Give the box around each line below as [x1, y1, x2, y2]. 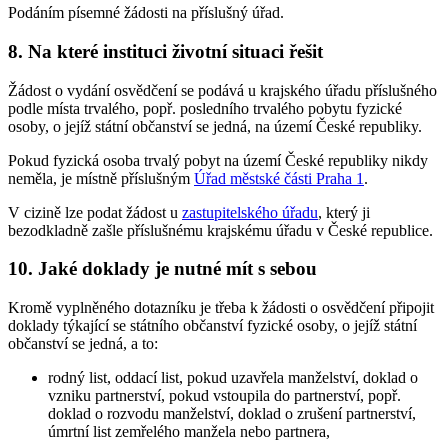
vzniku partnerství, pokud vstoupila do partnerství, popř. [48, 386, 401, 404]
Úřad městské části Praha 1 [194, 169, 364, 187]
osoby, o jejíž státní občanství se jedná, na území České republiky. [8, 117, 422, 135]
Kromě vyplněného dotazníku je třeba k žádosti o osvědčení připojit [8, 298, 434, 316]
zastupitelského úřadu [182, 203, 318, 221]
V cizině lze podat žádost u [8, 203, 182, 221]
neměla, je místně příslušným [8, 169, 194, 187]
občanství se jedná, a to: [8, 334, 158, 352]
